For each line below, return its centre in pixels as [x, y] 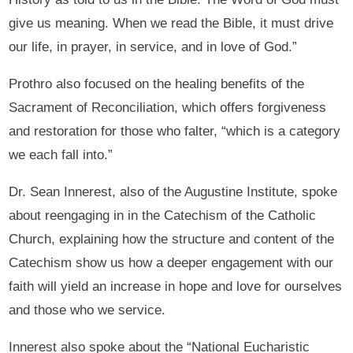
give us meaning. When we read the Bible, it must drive [171, 23]
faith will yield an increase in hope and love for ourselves [176, 286]
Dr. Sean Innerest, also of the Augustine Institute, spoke [173, 191]
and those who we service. [87, 310]
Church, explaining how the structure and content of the [172, 239]
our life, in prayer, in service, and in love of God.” [153, 46]
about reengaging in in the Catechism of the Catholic [163, 215]
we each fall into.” [61, 154]
